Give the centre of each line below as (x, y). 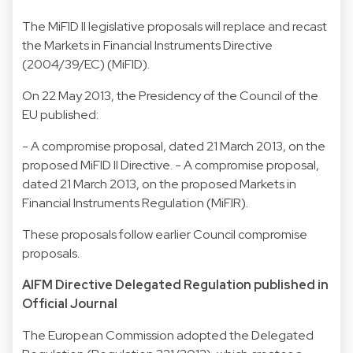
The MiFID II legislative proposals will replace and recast (175, 26)
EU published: (60, 114)
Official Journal (70, 303)
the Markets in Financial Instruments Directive (147, 45)
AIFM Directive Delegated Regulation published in (175, 284)
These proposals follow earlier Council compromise (165, 234)
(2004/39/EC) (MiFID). (86, 64)
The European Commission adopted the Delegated (168, 335)
